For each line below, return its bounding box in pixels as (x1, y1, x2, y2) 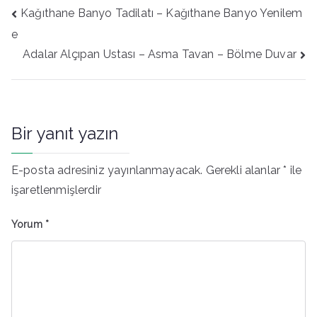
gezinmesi (11, 16, 67, 31)
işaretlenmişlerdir (11, 183, 101, 197)
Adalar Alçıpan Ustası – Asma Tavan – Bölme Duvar (23, 47, 296, 61)
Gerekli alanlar (205, 163, 284, 177)
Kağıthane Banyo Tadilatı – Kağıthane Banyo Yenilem (21, 6, 303, 20)
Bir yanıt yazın (11, 122, 119, 144)
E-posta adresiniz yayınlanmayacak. (11, 163, 203, 177)
